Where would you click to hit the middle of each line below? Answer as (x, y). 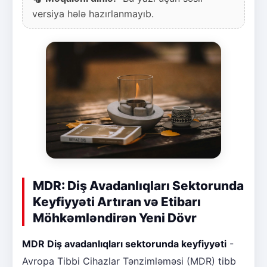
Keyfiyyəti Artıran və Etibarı (117, 201)
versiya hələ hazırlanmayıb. (93, 13)
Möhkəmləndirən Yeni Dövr (115, 218)
